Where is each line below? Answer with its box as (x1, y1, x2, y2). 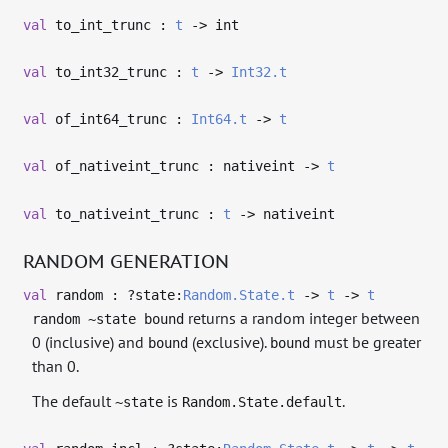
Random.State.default (182, 394, 343, 411)
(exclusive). (188, 332, 271, 353)
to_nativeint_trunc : (47, 205, 224, 222)
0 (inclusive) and (32, 332, 149, 353)
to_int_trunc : (47, 16, 176, 33)
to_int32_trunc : (47, 63, 192, 80)
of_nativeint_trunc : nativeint (47, 158, 304, 175)
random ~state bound (32, 311, 185, 328)
